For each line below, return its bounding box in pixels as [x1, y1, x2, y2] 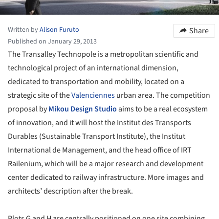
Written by [8, 24, 40, 35]
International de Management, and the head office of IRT [8, 144, 192, 155]
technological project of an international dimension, [8, 62, 178, 73]
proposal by [8, 103, 48, 114]
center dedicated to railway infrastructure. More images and [8, 172, 204, 183]
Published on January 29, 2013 [8, 36, 97, 46]
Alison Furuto [40, 24, 79, 35]
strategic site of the [8, 89, 71, 101]
